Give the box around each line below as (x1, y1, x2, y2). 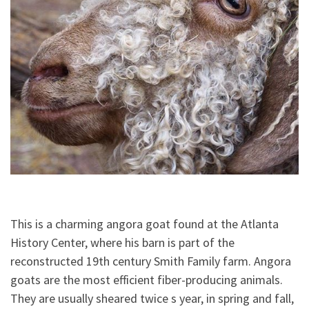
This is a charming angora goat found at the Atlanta (10, 216, 279, 232)
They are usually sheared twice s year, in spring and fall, (10, 290, 294, 307)
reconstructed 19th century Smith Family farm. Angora (10, 253, 291, 270)
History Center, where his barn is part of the (10, 235, 235, 251)
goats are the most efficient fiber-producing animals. (10, 272, 283, 288)
